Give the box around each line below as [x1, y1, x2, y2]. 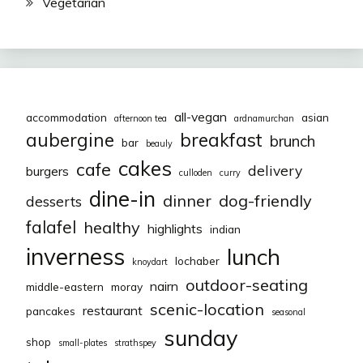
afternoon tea [114, 112, 167, 124]
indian [210, 221, 241, 236]
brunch [270, 130, 315, 151]
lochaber [175, 253, 220, 267]
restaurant [83, 301, 143, 318]
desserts [26, 191, 82, 210]
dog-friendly [219, 190, 312, 211]
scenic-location [150, 298, 264, 319]
